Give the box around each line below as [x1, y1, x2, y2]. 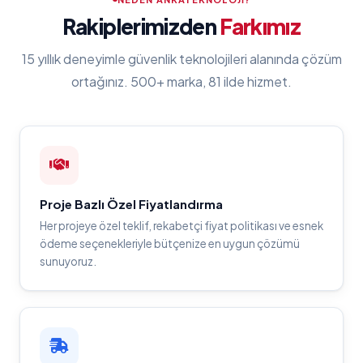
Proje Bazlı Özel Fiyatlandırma [40, 195, 223, 211]
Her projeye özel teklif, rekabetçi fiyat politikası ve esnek [40, 218, 323, 233]
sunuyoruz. [40, 254, 96, 268]
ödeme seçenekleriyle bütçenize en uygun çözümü [40, 236, 300, 250]
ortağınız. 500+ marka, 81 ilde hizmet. [71, 72, 292, 90]
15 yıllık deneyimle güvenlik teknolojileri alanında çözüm [21, 49, 342, 67]
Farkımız [220, 12, 301, 40]
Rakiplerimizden [62, 12, 220, 40]
